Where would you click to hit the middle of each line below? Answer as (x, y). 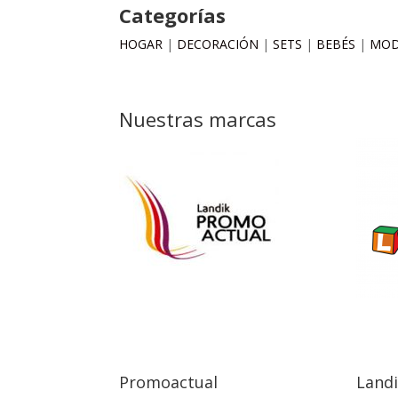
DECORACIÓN (220, 44)
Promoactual (169, 382)
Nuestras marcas (198, 119)
